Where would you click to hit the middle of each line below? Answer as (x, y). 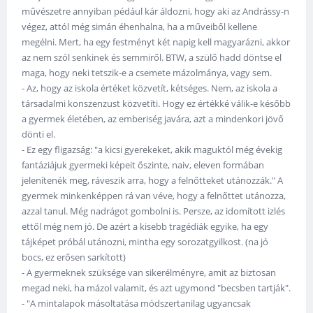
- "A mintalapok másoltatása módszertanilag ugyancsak (137, 304)
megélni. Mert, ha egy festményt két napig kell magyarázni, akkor (156, 42)
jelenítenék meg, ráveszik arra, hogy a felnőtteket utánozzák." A (153, 181)
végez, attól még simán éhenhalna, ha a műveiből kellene (140, 27)
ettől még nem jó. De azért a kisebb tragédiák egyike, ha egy (145, 227)
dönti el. (39, 134)
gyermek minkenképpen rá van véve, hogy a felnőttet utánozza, (154, 196)
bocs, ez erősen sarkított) (74, 257)
